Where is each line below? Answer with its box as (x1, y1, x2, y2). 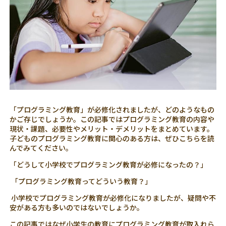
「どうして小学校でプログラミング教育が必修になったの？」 (10, 159, 208, 169)
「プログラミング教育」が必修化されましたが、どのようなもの (10, 104, 215, 115)
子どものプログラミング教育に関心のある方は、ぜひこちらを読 (10, 133, 215, 143)
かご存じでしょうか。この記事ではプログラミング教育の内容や (10, 114, 215, 124)
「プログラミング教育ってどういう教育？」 (10, 176, 152, 186)
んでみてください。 (10, 142, 73, 153)
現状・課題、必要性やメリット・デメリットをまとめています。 (10, 123, 214, 134)
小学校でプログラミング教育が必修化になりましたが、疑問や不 (10, 192, 216, 203)
